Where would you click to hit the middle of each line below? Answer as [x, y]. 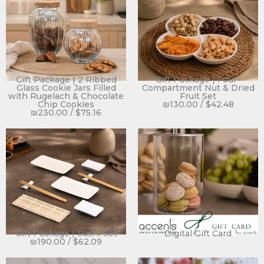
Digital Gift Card [198, 234]
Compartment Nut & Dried [198, 88]
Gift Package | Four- [198, 80]
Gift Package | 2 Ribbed [66, 80]
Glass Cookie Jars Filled [66, 88]
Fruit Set [198, 96]
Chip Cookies [66, 105]
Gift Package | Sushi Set [66, 234]
